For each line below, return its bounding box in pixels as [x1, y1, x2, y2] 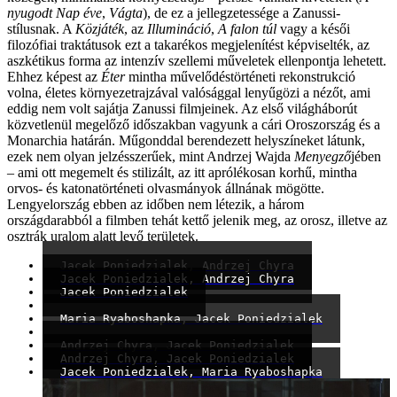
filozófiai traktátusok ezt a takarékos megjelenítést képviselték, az [7, 37, 370, 53]
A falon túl [218, 21, 276, 37]
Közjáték [75, 21, 124, 37]
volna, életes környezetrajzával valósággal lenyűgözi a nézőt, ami [7, 85, 370, 101]
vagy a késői [276, 21, 350, 37]
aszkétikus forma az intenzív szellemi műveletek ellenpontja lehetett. [7, 53, 386, 69]
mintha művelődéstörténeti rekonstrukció [125, 69, 355, 85]
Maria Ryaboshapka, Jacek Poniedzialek [60, 312, 323, 326]
